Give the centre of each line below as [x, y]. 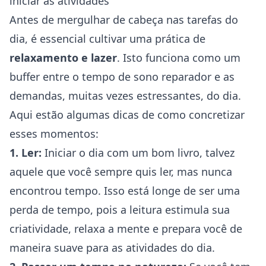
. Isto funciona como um [179, 58]
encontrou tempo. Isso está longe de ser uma [125, 191]
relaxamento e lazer [63, 58]
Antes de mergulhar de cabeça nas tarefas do [124, 20]
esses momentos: [54, 134]
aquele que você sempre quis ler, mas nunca [121, 172]
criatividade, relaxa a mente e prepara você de [126, 229]
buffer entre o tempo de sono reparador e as [122, 77]
